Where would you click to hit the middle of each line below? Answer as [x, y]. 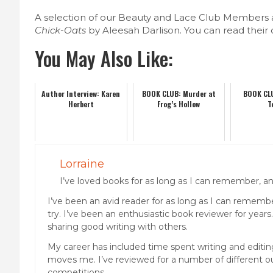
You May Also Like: [104, 58]
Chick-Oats [62, 30]
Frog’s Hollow [179, 104]
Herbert [81, 104]
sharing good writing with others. [118, 226]
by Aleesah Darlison [134, 30]
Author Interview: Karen [81, 93]
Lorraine [82, 164]
